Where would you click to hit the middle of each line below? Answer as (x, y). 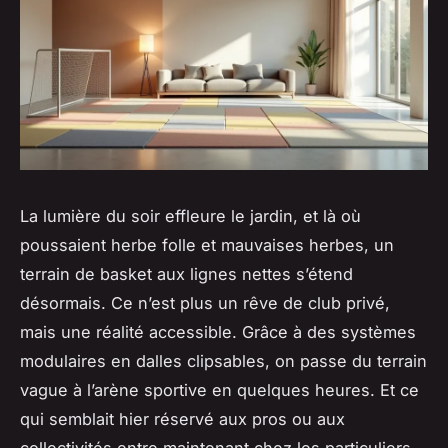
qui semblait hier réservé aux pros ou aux (182, 419)
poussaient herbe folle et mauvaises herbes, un (207, 245)
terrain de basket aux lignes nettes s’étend (186, 274)
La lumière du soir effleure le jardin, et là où (190, 216)
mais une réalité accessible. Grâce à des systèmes (218, 332)
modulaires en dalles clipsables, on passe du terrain (223, 361)
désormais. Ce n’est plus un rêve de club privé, (205, 303)
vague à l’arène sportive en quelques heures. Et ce (219, 390)
